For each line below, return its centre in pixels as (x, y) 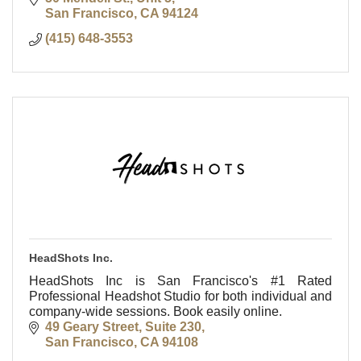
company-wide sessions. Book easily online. (156, 312)
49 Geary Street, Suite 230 (123, 327)
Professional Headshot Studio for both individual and (180, 297)
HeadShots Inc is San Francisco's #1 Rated (180, 281)
